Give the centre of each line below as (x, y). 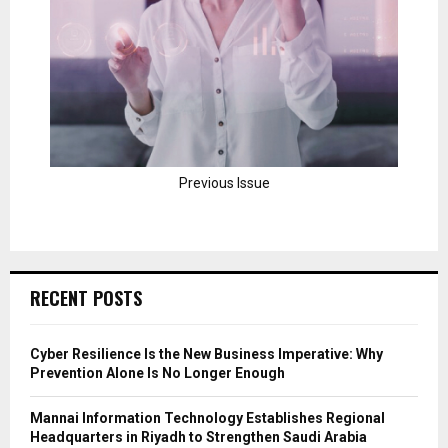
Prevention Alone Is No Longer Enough (157, 372)
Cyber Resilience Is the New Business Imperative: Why (206, 353)
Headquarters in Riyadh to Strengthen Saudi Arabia (198, 436)
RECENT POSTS (86, 297)
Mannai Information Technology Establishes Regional (207, 417)
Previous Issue (224, 182)
